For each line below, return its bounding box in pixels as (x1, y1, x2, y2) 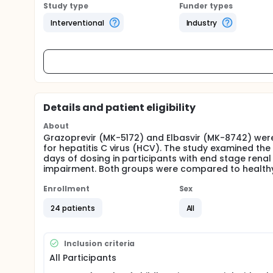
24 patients (51, 202, 95, 213)
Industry (186, 17, 218, 28)
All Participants (49, 252, 116, 264)
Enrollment (43, 183, 90, 194)
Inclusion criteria (64, 238, 135, 249)
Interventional (51, 17, 104, 28)
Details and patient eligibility (43, 101, 196, 115)
